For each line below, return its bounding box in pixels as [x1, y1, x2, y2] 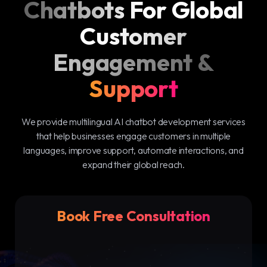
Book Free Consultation [57, 207, 210, 225]
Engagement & [53, 47, 214, 77]
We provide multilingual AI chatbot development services [21, 116, 246, 128]
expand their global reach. [82, 159, 185, 170]
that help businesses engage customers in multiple [36, 130, 231, 142]
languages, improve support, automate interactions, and [23, 144, 244, 156]
